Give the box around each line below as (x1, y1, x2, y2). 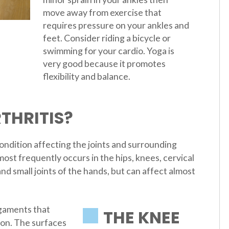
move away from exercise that (42, 6, 162, 18)
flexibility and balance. (42, 70, 130, 82)
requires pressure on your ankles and (42, 19, 189, 31)
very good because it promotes (42, 57, 166, 69)
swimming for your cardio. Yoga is (42, 44, 174, 56)
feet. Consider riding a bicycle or (42, 32, 171, 43)
